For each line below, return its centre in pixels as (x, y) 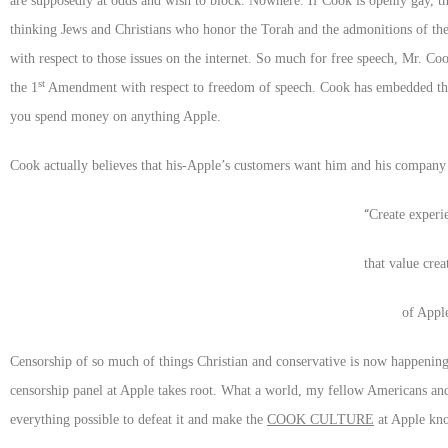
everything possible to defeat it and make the (138, 419)
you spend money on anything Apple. (115, 116)
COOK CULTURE (320, 419)
